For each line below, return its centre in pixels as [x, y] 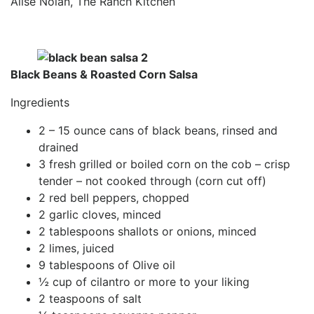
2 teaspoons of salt [90, 298]
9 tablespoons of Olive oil [107, 265]
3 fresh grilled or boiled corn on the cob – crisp [164, 164]
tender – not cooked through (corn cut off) [152, 180]
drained [59, 147]
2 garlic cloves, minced [100, 214]
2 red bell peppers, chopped [114, 197]
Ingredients [40, 102]
